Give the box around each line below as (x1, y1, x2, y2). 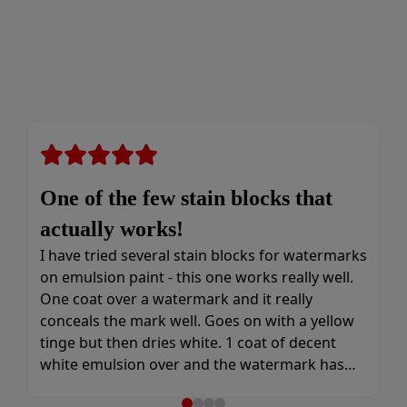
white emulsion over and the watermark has (39, 354, 344, 374)
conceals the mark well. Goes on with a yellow (39, 311, 354, 331)
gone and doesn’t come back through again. (39, 376, 344, 396)
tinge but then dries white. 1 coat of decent (39, 333, 336, 352)
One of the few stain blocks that (39, 186, 333, 210)
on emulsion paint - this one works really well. (39, 267, 353, 287)
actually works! (39, 217, 184, 241)
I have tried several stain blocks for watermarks (39, 245, 367, 265)
